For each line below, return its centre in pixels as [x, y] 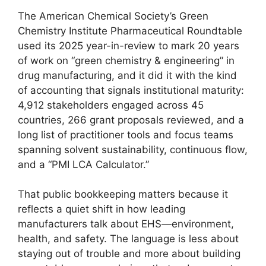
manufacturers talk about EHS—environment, [126, 224]
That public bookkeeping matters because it [123, 194]
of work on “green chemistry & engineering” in [126, 60]
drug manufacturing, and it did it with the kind [127, 75]
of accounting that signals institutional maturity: [131, 90]
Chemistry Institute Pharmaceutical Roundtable [130, 31]
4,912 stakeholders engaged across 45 [111, 105]
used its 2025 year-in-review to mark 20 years [129, 45]
